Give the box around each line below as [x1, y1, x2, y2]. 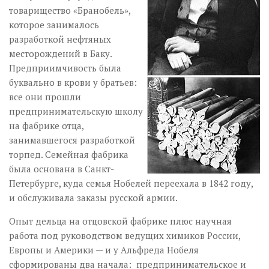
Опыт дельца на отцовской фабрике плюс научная [9, 215, 232, 227]
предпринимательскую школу [9, 105, 143, 117]
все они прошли [9, 91, 81, 103]
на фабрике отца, [9, 119, 83, 131]
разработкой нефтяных [9, 33, 111, 45]
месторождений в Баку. [9, 47, 112, 59]
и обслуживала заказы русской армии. [9, 192, 178, 204]
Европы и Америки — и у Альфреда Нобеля [9, 244, 199, 256]
